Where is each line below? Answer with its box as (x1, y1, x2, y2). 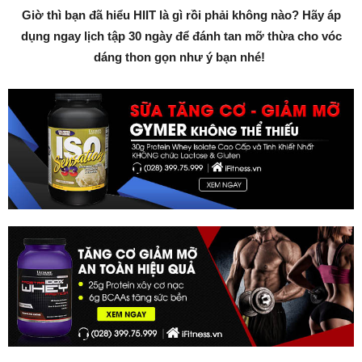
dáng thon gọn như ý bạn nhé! (94, 50, 268, 64)
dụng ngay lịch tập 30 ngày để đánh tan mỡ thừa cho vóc (20, 29, 342, 43)
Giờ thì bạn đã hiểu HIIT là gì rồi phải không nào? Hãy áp (21, 8, 341, 22)
